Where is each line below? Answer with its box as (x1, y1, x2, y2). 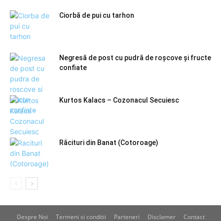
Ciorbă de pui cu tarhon (59, 11, 134, 20)
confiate (59, 64, 87, 72)
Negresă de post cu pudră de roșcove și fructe (59, 54, 211, 62)
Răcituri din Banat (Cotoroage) (59, 139, 158, 147)
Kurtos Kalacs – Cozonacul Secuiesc (59, 96, 179, 105)
